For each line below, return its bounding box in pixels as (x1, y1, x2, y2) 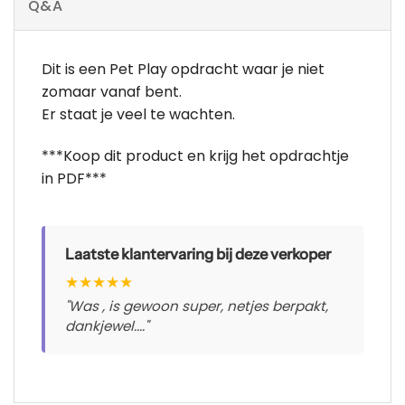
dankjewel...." (65, 316, 148, 336)
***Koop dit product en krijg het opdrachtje (42, 146, 349, 167)
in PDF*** (42, 168, 107, 190)
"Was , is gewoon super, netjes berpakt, (65, 297, 328, 316)
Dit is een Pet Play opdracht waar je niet (42, 59, 325, 80)
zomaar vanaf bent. (42, 81, 182, 103)
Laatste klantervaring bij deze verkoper (65, 245, 331, 264)
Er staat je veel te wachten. (42, 104, 235, 126)
